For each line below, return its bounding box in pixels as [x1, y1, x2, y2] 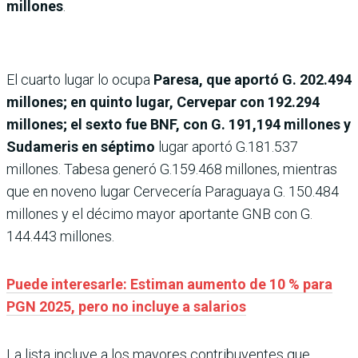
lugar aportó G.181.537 [158, 137, 298, 155]
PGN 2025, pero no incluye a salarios [6, 297, 246, 315]
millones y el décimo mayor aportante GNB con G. [6, 205, 312, 222]
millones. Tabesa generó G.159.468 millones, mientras [6, 160, 337, 177]
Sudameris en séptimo [6, 137, 158, 155]
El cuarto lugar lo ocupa [6, 70, 153, 88]
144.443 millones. [6, 227, 114, 245]
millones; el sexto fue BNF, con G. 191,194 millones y [6, 115, 351, 133]
